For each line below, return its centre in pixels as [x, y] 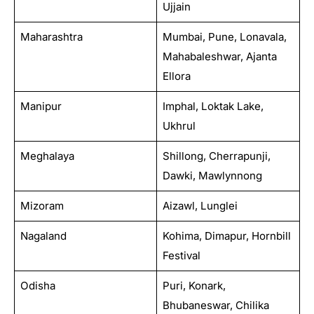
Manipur [41, 106]
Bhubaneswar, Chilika [216, 305]
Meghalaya [47, 156]
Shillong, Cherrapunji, [216, 156]
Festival [181, 255]
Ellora [176, 76]
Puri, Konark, [194, 285]
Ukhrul [179, 125]
